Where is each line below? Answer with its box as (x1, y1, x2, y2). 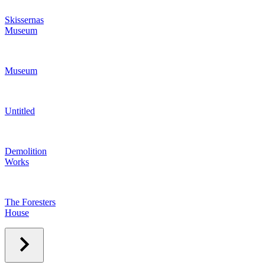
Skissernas (5, 14, 44, 25)
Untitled (5, 105, 35, 116)
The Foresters (5, 196, 56, 207)
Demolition (5, 146, 47, 156)
